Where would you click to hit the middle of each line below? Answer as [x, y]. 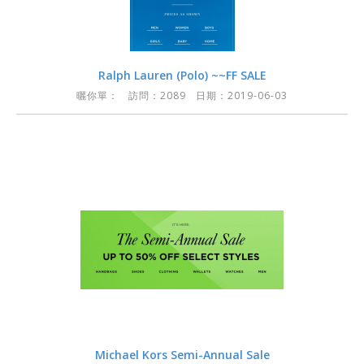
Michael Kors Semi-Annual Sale [182, 355]
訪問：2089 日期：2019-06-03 [203, 95]
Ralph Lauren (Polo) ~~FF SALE [182, 75]
